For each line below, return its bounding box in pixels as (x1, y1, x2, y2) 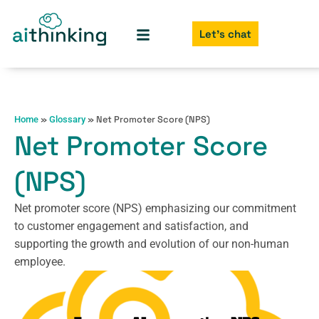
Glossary (49, 114, 85, 125)
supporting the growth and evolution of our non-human (14, 237, 289, 251)
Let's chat (199, 27, 251, 41)
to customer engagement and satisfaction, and (14, 219, 249, 234)
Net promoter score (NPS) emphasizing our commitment (14, 202, 296, 216)
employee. (14, 255, 66, 269)
